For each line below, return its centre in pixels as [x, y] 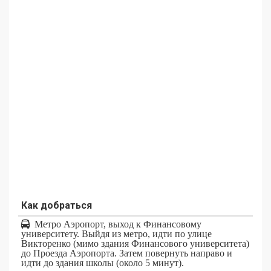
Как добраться [57, 205]
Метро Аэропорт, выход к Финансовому [116, 224]
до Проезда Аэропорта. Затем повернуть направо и [127, 253]
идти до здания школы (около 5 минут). [103, 263]
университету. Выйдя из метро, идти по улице [116, 233]
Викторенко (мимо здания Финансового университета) [135, 243]
